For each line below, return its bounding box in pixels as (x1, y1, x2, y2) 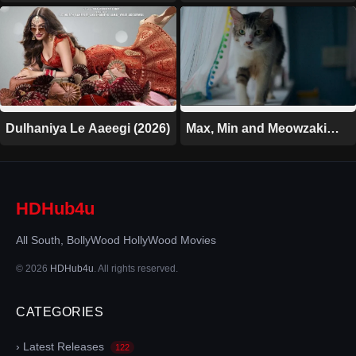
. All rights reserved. (94, 262, 178, 274)
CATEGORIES (16, 304, 103, 319)
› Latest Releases (16, 339, 107, 353)
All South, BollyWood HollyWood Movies (16, 233, 216, 246)
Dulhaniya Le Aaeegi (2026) (6, 121, 170, 135)
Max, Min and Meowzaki (185, 121, 327, 135)
